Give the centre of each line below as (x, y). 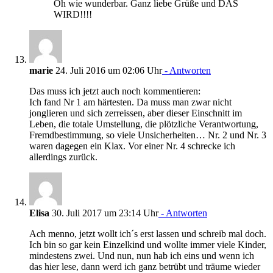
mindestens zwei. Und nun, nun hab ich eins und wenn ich (142, 255)
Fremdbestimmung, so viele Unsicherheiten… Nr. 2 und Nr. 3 (148, 135)
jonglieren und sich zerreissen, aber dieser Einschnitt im (136, 113)
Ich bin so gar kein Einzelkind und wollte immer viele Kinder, (148, 244)
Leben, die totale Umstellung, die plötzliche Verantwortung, (144, 124)
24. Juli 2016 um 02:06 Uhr (108, 70)
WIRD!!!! (73, 14)
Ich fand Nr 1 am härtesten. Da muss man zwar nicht (130, 102)
